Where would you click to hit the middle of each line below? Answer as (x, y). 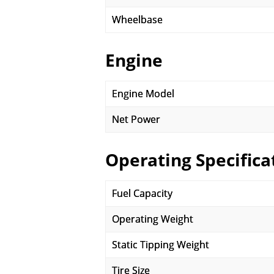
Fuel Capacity (142, 193)
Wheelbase (137, 20)
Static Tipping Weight (161, 245)
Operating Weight (153, 219)
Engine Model (143, 94)
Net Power (136, 119)
